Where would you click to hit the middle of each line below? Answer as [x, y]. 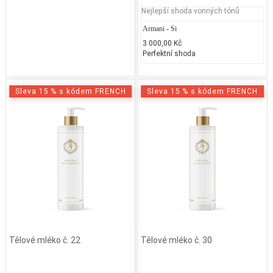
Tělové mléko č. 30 [177, 240]
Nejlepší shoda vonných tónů [191, 10]
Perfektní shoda [169, 53]
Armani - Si [160, 28]
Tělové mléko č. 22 [44, 240]
